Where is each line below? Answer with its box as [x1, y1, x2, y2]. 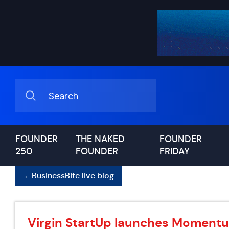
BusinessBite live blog [32, 170, 114, 181]
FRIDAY [159, 146, 190, 157]
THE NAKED [76, 133, 125, 145]
